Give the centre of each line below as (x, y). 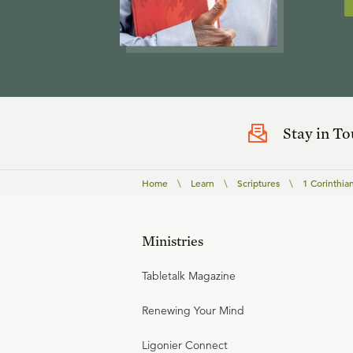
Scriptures (258, 183)
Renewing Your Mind (193, 310)
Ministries (173, 241)
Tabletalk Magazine (189, 276)
